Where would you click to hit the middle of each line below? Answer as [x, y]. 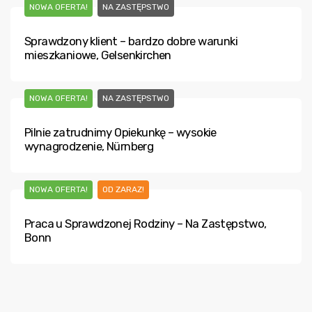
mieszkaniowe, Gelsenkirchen [98, 55]
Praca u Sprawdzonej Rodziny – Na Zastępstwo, [146, 224]
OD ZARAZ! [123, 189]
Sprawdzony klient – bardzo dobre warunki [131, 41]
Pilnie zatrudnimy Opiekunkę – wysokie [120, 132]
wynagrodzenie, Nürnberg [89, 146]
